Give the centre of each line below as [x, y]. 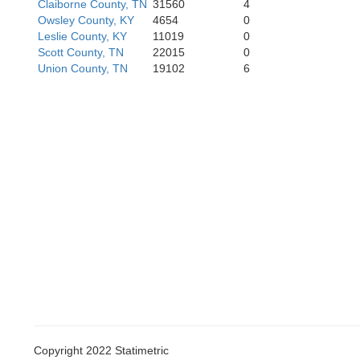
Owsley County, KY [86, 20]
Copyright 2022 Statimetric [101, 350]
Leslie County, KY [82, 36]
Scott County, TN [81, 52]
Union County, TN [83, 68]
